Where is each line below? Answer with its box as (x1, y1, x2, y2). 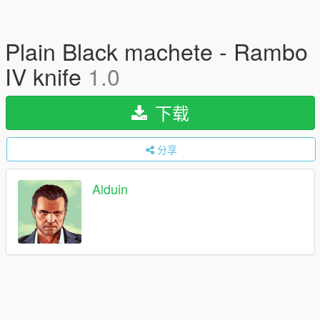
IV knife (5, 59, 88, 92)
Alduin (92, 179, 128, 199)
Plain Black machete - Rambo (5, 34, 308, 67)
